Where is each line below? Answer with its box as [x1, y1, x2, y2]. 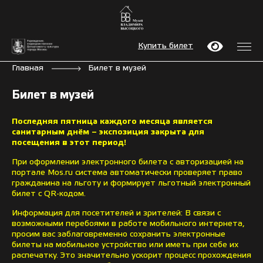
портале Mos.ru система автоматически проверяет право [12, 168, 242, 177]
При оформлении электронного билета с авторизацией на [12, 158, 244, 166]
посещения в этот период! [12, 139, 129, 147]
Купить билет [138, 42, 193, 50]
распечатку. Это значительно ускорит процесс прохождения [12, 251, 251, 259]
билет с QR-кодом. [12, 190, 86, 198]
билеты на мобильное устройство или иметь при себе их [12, 241, 238, 249]
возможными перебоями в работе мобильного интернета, [12, 220, 245, 228]
